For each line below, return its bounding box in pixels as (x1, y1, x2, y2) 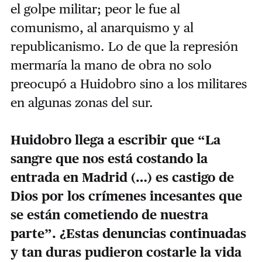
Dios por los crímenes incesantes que (10, 188, 242, 204)
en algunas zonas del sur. (10, 94, 157, 110)
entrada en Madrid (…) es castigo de (10, 169, 234, 185)
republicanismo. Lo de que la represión (10, 38, 238, 54)
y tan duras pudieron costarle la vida (10, 244, 242, 260)
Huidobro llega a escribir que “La (10, 132, 220, 147)
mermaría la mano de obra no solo (10, 57, 212, 73)
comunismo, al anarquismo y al (10, 19, 194, 35)
